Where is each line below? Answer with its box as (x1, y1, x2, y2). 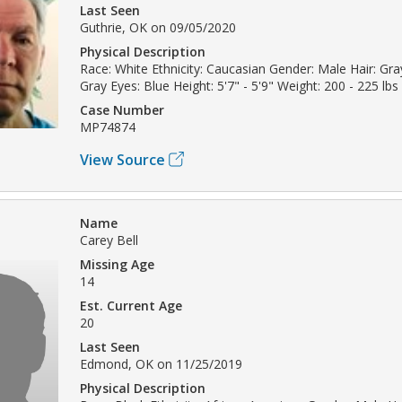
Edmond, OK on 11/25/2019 (80, 354, 242, 372)
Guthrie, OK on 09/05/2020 (80, 18, 236, 36)
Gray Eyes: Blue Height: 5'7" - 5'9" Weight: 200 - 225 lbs (80, 76, 398, 94)
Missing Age (80, 255, 154, 273)
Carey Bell (80, 231, 138, 249)
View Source (80, 149, 165, 170)
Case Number (80, 100, 164, 118)
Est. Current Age (80, 296, 182, 314)
